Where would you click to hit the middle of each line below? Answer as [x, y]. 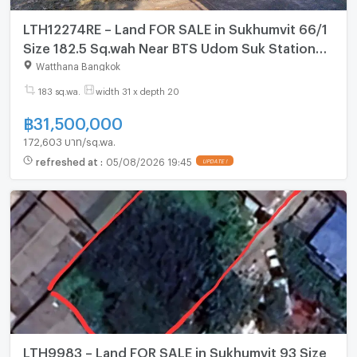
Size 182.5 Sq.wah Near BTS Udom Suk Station [169, 46]
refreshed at [68, 161]
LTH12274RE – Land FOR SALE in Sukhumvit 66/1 [175, 27]
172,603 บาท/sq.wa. [69, 139]
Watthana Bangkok [78, 64]
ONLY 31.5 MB [65, 65]
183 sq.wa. [59, 89]
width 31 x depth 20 [137, 89]
